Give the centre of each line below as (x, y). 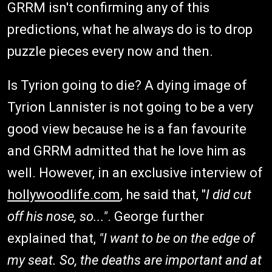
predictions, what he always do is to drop (130, 29)
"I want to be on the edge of (177, 238)
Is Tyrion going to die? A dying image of (127, 85)
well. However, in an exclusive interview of (135, 173)
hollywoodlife (49, 195)
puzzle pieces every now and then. (110, 51)
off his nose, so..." (57, 216)
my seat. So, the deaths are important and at (134, 260)
